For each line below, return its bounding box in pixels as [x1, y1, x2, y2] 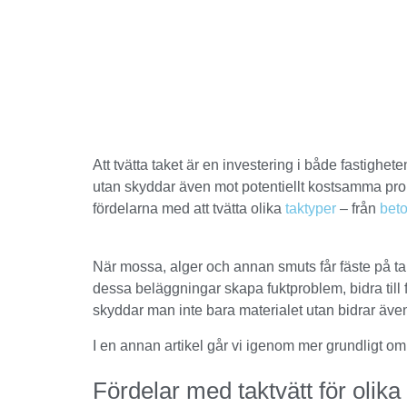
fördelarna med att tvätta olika [93, 201, 285, 216]
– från [336, 201, 380, 216]
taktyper [285, 201, 336, 216]
